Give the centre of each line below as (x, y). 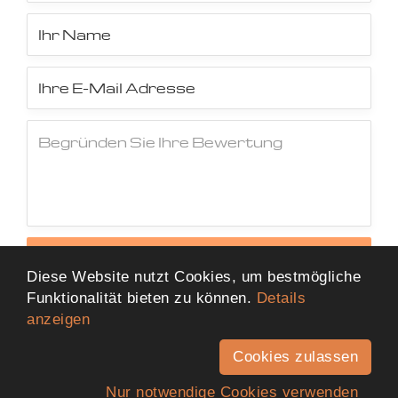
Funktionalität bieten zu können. (142, 298)
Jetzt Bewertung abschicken (204, 259)
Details (281, 298)
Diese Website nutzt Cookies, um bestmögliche (194, 277)
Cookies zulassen (295, 357)
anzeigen (58, 319)
